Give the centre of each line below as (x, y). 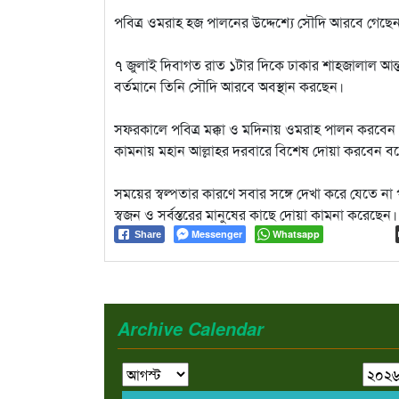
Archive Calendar (191, 328)
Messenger (217, 233)
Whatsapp (296, 233)
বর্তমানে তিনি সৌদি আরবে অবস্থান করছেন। (229, 85)
